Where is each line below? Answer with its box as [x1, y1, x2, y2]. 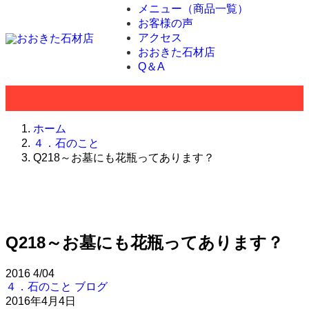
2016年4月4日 [6, 295, 76, 307]
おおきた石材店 [138, 46, 215, 58]
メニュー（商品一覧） [138, 3, 248, 14]
